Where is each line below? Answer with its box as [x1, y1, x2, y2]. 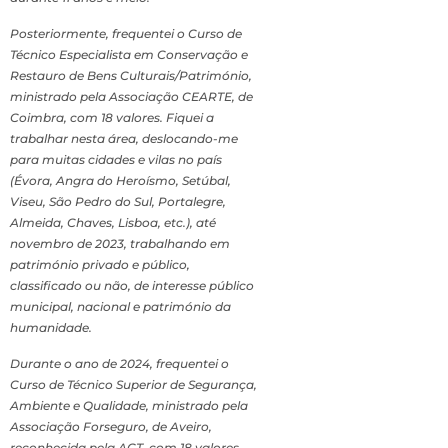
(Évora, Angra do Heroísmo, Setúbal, [10, 173, 231, 189]
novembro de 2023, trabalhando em [10, 236, 230, 252]
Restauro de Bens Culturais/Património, [10, 68, 252, 84]
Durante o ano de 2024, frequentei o [10, 356, 229, 372]
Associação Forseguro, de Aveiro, [10, 419, 212, 435]
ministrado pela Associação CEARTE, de [10, 89, 253, 105]
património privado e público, [10, 257, 190, 273]
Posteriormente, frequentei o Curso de [10, 26, 242, 42]
